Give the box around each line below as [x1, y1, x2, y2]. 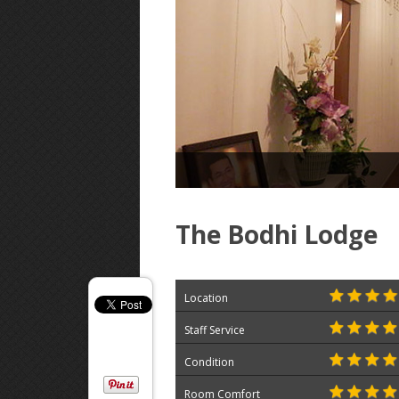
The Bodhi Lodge [175, 217, 378, 251]
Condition [184, 354, 234, 370]
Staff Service [184, 322, 245, 338]
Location [184, 290, 228, 305]
